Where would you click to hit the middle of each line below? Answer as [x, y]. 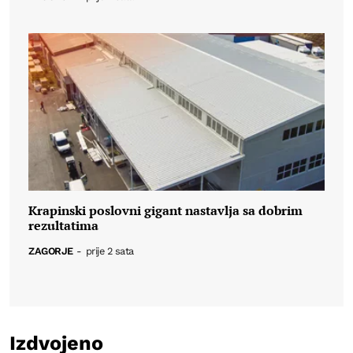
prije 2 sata [110, 251]
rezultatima [63, 225]
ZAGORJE [51, 251]
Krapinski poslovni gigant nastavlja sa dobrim [165, 210]
